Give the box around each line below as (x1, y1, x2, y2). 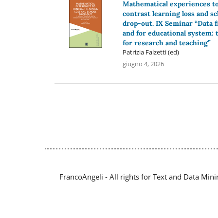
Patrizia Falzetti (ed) (122, 47, 179, 56)
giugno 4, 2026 (122, 59, 164, 69)
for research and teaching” (122, 38, 211, 47)
